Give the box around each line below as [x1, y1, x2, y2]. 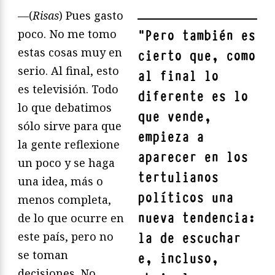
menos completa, [18, 192, 111, 207]
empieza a [137, 128, 204, 147]
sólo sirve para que [18, 118, 122, 134]
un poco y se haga [18, 155, 115, 171]
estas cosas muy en [18, 45, 122, 60]
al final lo [137, 68, 219, 86]
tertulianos [137, 169, 219, 187]
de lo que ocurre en [18, 211, 124, 226]
